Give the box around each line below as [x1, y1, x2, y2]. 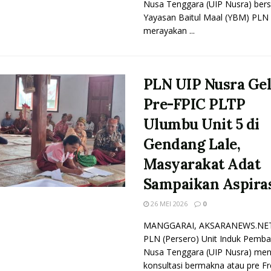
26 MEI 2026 [148, 199, 188, 208]
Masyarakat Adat [143, 155, 261, 174]
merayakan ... [143, 25, 195, 36]
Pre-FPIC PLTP [143, 95, 246, 114]
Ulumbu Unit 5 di [143, 115, 260, 134]
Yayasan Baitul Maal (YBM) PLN [143, 11, 269, 23]
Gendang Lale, [143, 135, 241, 154]
